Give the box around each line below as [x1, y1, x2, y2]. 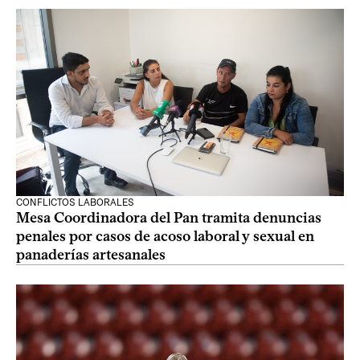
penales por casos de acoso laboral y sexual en [16, 227, 314, 245]
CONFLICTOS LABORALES [16, 197, 134, 208]
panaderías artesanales [16, 246, 166, 264]
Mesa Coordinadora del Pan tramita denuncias [16, 209, 321, 227]
